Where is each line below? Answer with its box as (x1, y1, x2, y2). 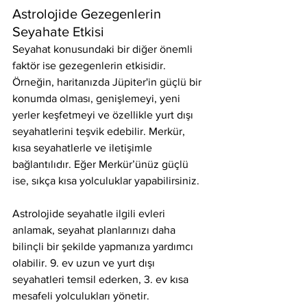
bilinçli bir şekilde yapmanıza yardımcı (12, 241, 196, 252)
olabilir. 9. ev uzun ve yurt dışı (12, 257, 158, 269)
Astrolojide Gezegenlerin (12, 6, 164, 21)
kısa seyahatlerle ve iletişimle (12, 142, 155, 153)
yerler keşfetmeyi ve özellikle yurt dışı (12, 109, 196, 121)
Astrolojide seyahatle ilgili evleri (12, 208, 168, 219)
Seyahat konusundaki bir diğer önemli (12, 43, 195, 55)
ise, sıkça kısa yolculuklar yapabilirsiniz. (12, 175, 199, 186)
